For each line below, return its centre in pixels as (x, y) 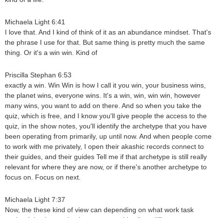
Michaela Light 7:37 (35, 200)
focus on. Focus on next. (43, 177)
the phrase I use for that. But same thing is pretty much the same (105, 43)
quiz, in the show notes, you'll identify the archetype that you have (106, 126)
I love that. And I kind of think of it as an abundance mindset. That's (108, 32)
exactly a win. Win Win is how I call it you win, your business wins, (105, 85)
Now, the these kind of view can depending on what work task (99, 210)
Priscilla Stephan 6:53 (38, 75)
